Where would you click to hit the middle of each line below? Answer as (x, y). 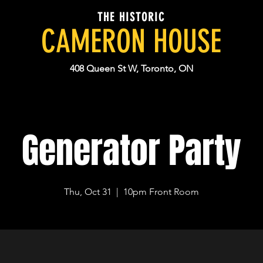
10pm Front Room (161, 192)
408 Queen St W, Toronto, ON (131, 68)
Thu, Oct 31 (88, 192)
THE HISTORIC (131, 17)
